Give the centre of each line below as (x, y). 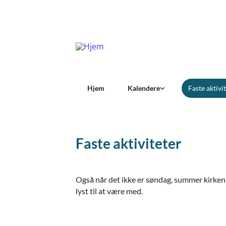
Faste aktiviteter (128, 143)
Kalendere (144, 88)
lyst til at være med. (109, 191)
